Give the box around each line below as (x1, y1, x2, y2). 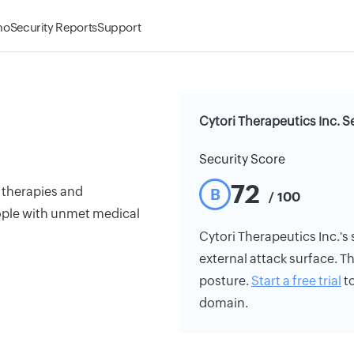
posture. (199, 273, 251, 288)
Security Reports (9, 21, 97, 34)
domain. (199, 296, 248, 311)
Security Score (199, 152, 285, 167)
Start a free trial (251, 273, 341, 288)
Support (96, 21, 141, 34)
